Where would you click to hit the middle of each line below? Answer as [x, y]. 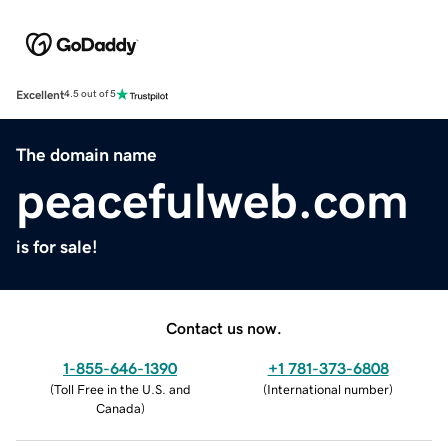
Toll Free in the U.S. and [122, 389]
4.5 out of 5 [90, 94]
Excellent [40, 94]
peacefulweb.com [212, 200]
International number [328, 389]
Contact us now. [224, 327]
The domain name [86, 154]
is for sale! [57, 246]
